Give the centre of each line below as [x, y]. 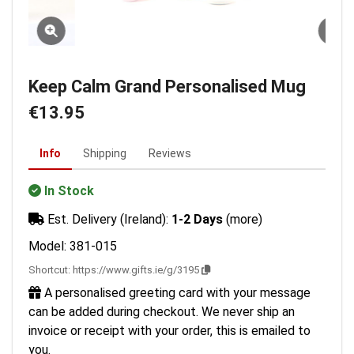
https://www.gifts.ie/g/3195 [136, 270]
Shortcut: [51, 270]
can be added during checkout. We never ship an [162, 312]
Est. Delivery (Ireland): [108, 219]
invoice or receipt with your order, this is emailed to [169, 331]
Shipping [105, 153]
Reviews [170, 153]
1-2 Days [197, 219]
